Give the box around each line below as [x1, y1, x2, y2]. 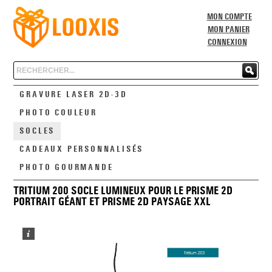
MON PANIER [207, 25, 250, 34]
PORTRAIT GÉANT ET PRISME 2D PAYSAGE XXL [13, 197, 211, 208]
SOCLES [19, 127, 55, 135]
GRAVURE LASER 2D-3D [19, 90, 127, 99]
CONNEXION [207, 38, 247, 47]
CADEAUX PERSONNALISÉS [19, 145, 144, 154]
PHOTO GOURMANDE [19, 163, 114, 172]
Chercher [15, 64, 46, 72]
